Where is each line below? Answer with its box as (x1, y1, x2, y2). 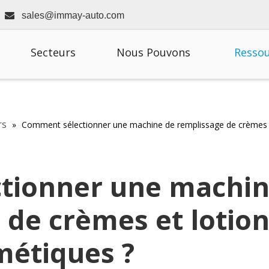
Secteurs (30, 45, 76, 59)
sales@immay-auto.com (22, 10, 124, 20)
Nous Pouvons (116, 45, 190, 59)
